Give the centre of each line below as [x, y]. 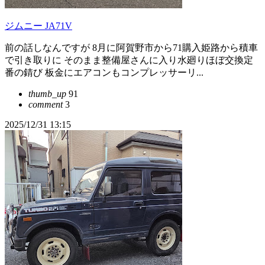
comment [46, 104]
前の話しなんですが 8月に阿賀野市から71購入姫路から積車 [131, 48]
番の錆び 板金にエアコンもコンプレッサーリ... [104, 72]
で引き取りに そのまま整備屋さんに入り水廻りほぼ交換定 [129, 60]
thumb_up [47, 94]
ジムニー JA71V [38, 26]
